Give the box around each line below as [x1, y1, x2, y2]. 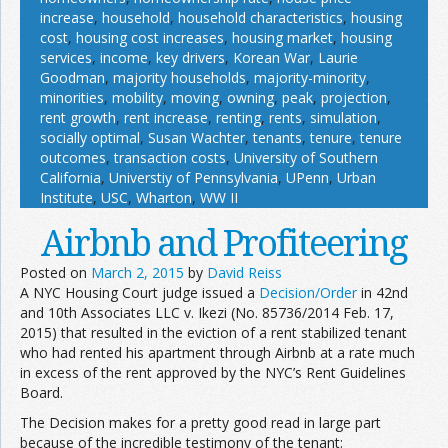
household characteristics [178, 7, 343, 27]
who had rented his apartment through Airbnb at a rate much [20, 342, 415, 362]
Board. [20, 382, 63, 402]
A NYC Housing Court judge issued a [20, 282, 259, 302]
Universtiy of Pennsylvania [109, 167, 278, 187]
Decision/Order [259, 282, 357, 302]
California [40, 167, 101, 187]
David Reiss [207, 262, 282, 282]
